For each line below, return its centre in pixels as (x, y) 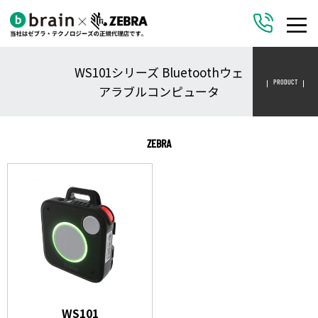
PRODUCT (285, 81)
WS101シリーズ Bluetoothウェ (159, 72)
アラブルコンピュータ (159, 91)
